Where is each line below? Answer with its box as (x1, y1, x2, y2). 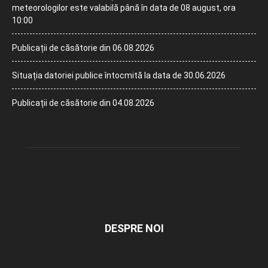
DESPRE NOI (104, 221, 164, 234)
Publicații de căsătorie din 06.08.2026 (12, 42, 154, 53)
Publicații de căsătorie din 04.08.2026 (12, 98, 154, 108)
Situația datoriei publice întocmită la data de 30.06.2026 (12, 70, 226, 80)
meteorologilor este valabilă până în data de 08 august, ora (12, 2, 236, 13)
